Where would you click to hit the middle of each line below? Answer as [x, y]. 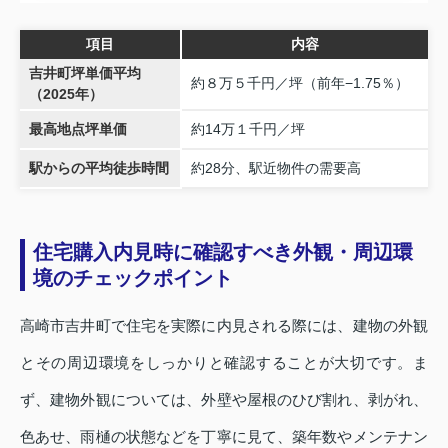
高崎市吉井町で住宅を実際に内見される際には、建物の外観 [224, 325]
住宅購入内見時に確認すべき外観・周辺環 [223, 251]
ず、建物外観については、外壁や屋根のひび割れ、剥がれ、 [224, 399]
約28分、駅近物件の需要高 [275, 167]
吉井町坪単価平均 [84, 72]
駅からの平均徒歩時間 [98, 167]
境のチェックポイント [133, 277]
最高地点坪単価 [77, 128]
